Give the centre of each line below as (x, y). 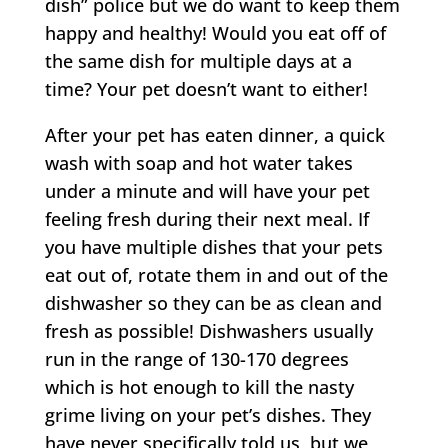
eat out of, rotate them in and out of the (216, 275)
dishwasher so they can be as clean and (213, 303)
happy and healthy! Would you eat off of (215, 33)
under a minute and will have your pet (207, 191)
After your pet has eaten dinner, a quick (214, 135)
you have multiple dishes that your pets (213, 247)
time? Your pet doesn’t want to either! (206, 89)
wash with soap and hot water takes (198, 163)
